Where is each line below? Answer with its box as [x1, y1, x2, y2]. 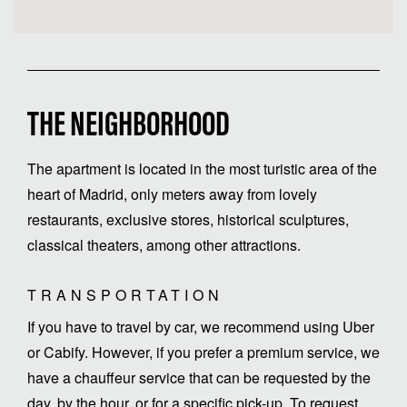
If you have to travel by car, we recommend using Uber [27, 315, 374, 337]
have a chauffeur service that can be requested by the [27, 366, 371, 388]
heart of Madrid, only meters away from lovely [27, 183, 317, 204]
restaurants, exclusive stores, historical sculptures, [27, 208, 349, 230]
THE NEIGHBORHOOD [27, 108, 230, 145]
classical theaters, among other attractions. [27, 233, 301, 255]
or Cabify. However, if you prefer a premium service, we [27, 341, 380, 362]
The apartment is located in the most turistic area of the [27, 157, 377, 179]
